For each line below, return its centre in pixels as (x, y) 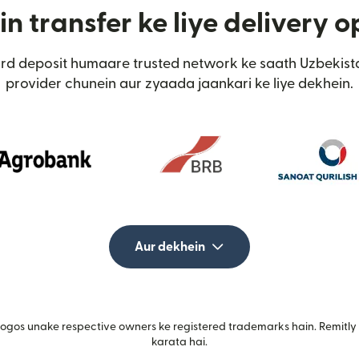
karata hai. (179, 342)
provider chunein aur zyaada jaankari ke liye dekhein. (179, 83)
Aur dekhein (170, 246)
